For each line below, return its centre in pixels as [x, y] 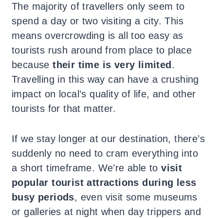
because [32, 64]
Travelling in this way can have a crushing [105, 79]
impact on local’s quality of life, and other [104, 94]
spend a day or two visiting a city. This [98, 21]
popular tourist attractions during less [104, 182]
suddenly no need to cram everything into [105, 153]
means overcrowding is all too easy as [98, 35]
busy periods [43, 197]
